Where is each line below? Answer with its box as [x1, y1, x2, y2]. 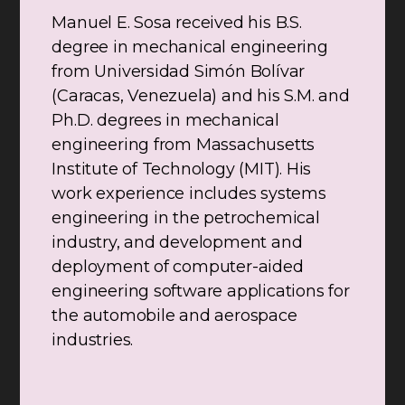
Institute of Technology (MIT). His [52, 159, 312, 180]
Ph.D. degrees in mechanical [52, 110, 279, 131]
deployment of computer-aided [52, 257, 304, 278]
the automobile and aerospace [52, 306, 297, 326]
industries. [52, 330, 134, 351]
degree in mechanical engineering [52, 37, 328, 58]
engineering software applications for [52, 281, 350, 302]
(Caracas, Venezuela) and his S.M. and [52, 86, 350, 107]
